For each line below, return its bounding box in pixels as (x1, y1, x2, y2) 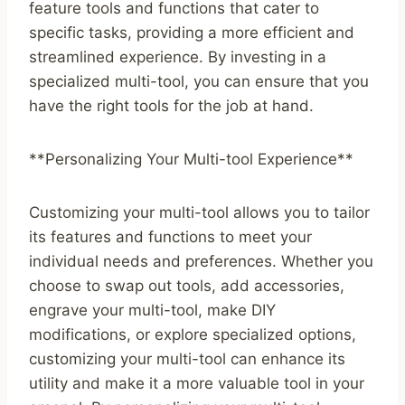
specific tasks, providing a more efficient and (29, 24, 354, 42)
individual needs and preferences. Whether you (29, 252, 373, 271)
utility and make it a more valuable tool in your (29, 374, 364, 393)
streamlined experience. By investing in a (29, 48, 326, 67)
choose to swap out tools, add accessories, (29, 277, 344, 296)
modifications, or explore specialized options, (29, 325, 356, 344)
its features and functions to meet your (29, 228, 312, 247)
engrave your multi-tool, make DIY (29, 301, 276, 320)
